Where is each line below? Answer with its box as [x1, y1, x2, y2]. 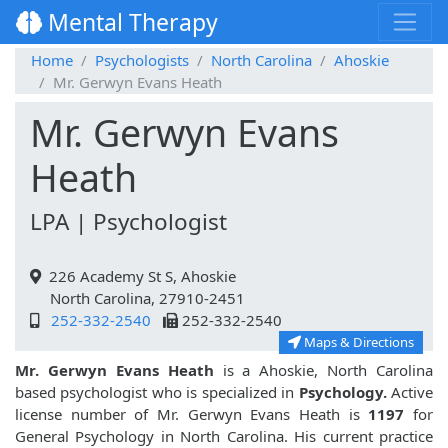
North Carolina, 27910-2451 [30, 288, 245, 309]
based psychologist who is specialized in [15, 382, 299, 403]
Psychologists [95, 50, 189, 71]
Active [386, 382, 434, 403]
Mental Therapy [42, 6, 218, 39]
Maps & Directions [301, 333, 414, 352]
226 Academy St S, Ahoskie [41, 266, 236, 287]
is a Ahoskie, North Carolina [213, 360, 433, 381]
